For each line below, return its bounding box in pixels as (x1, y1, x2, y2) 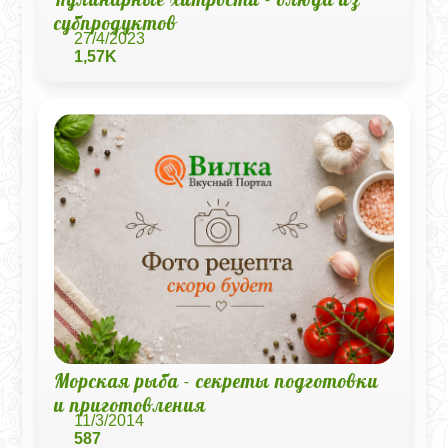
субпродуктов (54, 11, 178, 35)
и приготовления (54, 393, 207, 417)
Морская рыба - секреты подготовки (54, 369, 380, 393)
